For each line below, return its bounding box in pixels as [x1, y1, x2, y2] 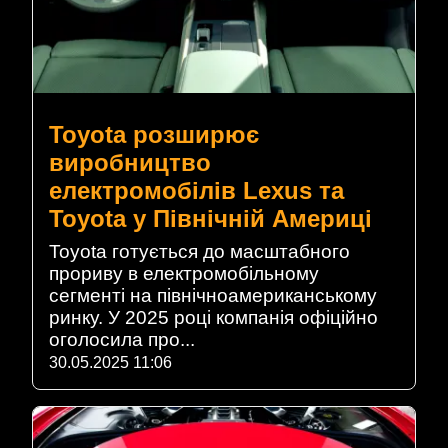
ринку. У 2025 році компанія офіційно [49, 307, 378, 329]
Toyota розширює [49, 121, 259, 149]
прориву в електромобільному [49, 263, 319, 285]
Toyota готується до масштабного [49, 241, 350, 263]
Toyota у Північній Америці [49, 205, 372, 233]
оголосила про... [49, 329, 195, 351]
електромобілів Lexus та [49, 177, 344, 205]
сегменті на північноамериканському [49, 285, 377, 307]
